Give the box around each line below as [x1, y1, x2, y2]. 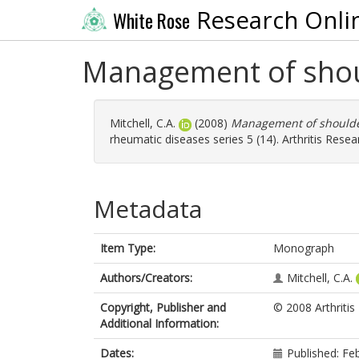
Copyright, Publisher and [100, 300, 226, 315]
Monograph [273, 240, 334, 256]
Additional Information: [100, 316, 219, 331]
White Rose [112, 6, 190, 34]
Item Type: [100, 240, 155, 256]
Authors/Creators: [100, 270, 192, 285]
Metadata [94, 192, 202, 225]
